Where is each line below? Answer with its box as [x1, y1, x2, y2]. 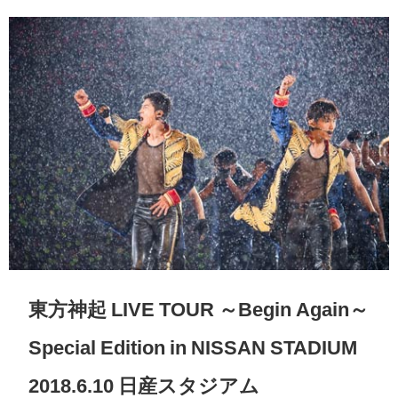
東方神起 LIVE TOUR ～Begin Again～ [28, 298, 369, 319]
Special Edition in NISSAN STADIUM [28, 337, 357, 357]
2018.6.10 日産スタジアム [28, 375, 259, 395]
